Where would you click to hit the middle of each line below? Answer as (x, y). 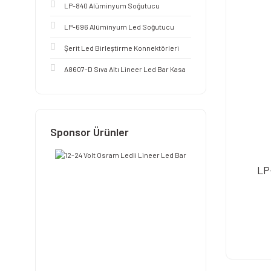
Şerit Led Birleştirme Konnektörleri (122, 48)
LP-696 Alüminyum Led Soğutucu (119, 27)
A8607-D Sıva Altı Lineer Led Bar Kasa (125, 69)
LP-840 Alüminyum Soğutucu (112, 5)
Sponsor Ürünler (90, 132)
